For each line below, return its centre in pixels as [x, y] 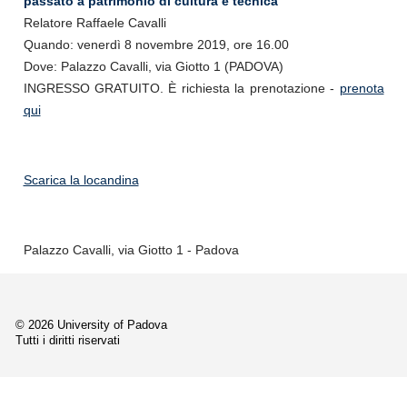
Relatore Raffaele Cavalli [94, 23]
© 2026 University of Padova [91, 325]
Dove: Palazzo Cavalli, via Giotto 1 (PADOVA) [153, 67]
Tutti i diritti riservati [68, 341]
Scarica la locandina [81, 179]
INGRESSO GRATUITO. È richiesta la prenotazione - [181, 89]
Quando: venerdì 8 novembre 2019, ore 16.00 [156, 45]
